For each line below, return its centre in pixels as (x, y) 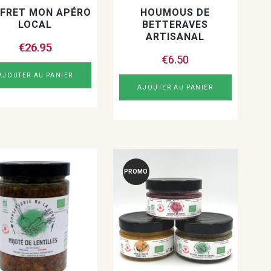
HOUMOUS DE (175, 12)
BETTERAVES (175, 24)
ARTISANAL (175, 36)
